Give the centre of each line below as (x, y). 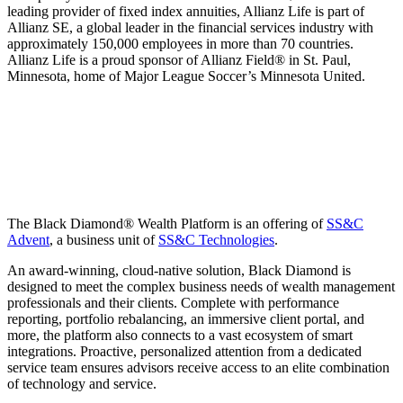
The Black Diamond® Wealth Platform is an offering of (167, 224)
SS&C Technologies (216, 240)
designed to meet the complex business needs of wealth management (201, 287)
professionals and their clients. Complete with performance (173, 303)
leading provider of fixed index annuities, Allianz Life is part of (186, 12)
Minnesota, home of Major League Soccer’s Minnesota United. (186, 76)
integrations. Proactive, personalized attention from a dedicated (184, 352)
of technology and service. (82, 384)
